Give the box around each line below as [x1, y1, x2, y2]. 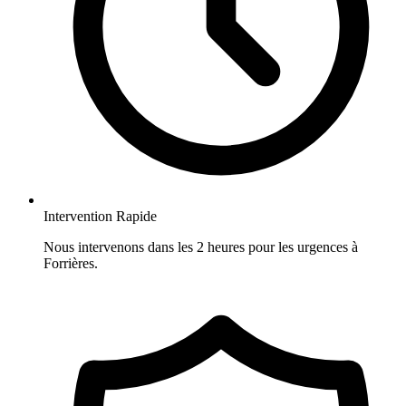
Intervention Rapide [43, 208, 157, 225]
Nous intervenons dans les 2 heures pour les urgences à [43, 239, 358, 256]
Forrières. [43, 256, 98, 272]
